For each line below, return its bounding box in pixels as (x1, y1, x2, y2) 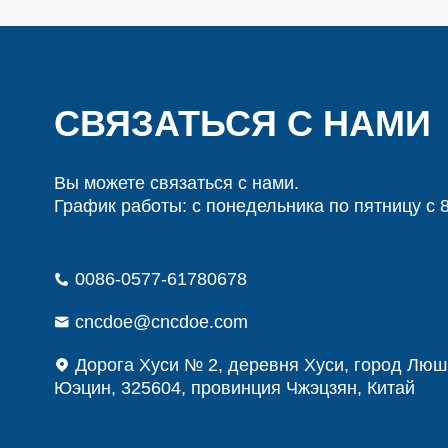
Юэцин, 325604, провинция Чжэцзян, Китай (53, 378, 415, 398)
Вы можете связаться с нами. (53, 173, 299, 193)
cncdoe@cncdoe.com (69, 312, 248, 332)
